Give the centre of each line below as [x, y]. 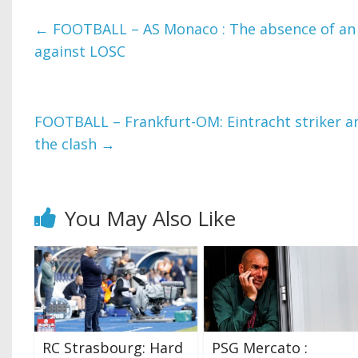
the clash [68, 144]
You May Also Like [151, 219]
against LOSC [80, 52]
